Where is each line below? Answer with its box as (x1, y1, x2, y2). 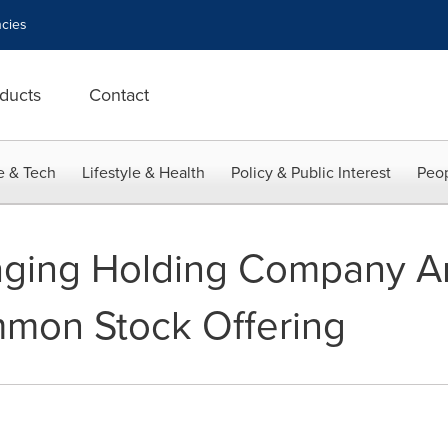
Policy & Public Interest (231, 161, 391, 184)
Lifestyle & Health (82, 161, 205, 184)
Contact (89, 82, 149, 108)
